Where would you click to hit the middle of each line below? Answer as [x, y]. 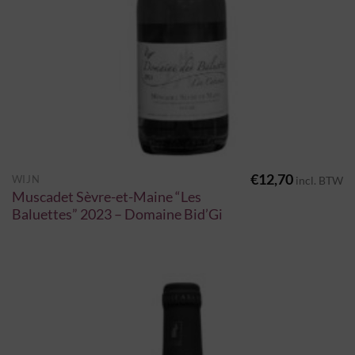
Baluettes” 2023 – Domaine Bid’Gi [117, 214]
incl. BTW [320, 181]
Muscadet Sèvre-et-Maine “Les [106, 197]
